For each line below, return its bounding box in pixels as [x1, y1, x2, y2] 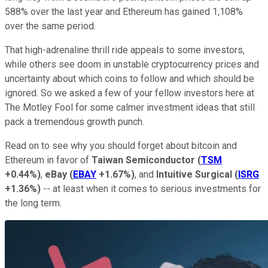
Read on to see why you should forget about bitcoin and [5, 139, 237, 151]
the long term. [5, 197, 62, 209]
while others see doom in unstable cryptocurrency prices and [5, 58, 259, 70]
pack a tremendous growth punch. [5, 115, 144, 127]
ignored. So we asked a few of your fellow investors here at [5, 87, 254, 99]
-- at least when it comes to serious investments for [41, 182, 261, 194]
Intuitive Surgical [156, 168, 234, 180]
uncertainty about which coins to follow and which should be [5, 72, 254, 84]
